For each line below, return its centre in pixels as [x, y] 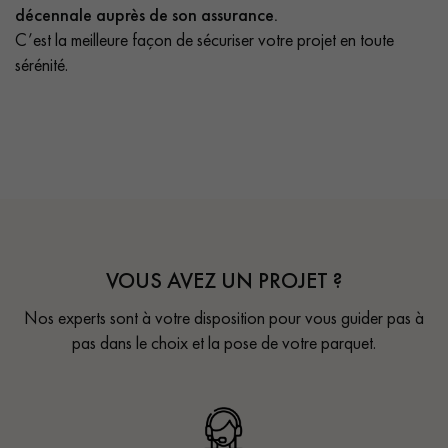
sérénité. [41, 64]
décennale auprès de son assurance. [146, 14]
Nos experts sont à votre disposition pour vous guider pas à [224, 317]
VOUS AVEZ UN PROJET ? [224, 280]
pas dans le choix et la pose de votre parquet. [224, 342]
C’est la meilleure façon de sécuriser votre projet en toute [204, 39]
